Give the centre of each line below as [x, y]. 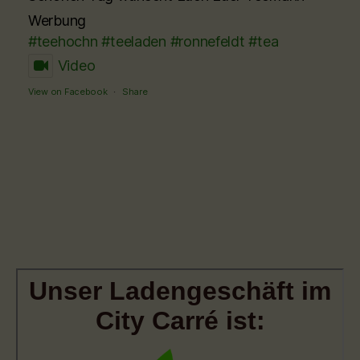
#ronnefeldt [207, 41]
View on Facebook [68, 92]
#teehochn [63, 41]
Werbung [57, 20]
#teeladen [134, 41]
